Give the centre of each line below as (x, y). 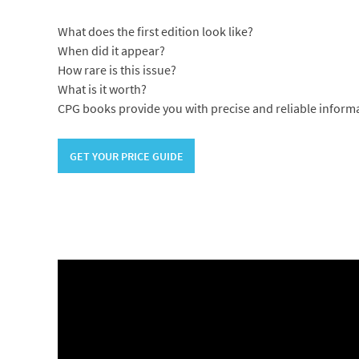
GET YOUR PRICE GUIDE (126, 156)
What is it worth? (102, 89)
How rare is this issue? (117, 69)
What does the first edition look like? (155, 31)
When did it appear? (111, 50)
